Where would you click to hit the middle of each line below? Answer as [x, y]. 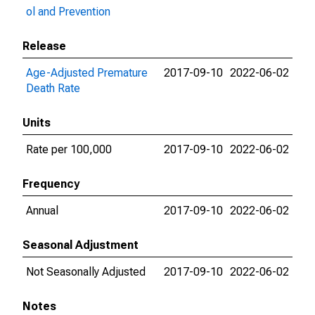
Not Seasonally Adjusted [86, 272]
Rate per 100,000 [69, 149]
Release [44, 46]
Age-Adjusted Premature [87, 73]
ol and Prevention [68, 12]
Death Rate [53, 88]
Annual [42, 211]
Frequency [51, 184]
